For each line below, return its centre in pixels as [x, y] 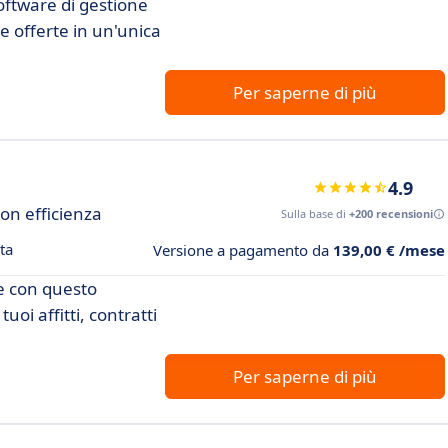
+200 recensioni [391, 213]
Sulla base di [315, 213]
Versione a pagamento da [243, 249]
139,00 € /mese [389, 249]
